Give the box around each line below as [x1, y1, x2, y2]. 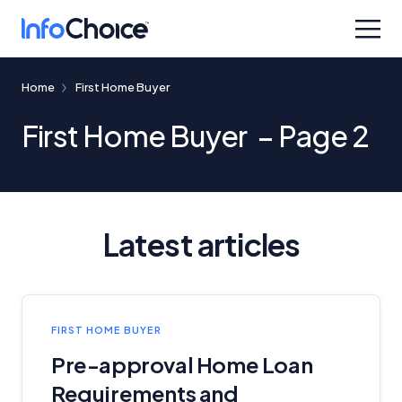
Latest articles [101, 225, 301, 264]
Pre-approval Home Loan [51, 351, 313, 378]
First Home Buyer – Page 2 [22, 118, 370, 153]
